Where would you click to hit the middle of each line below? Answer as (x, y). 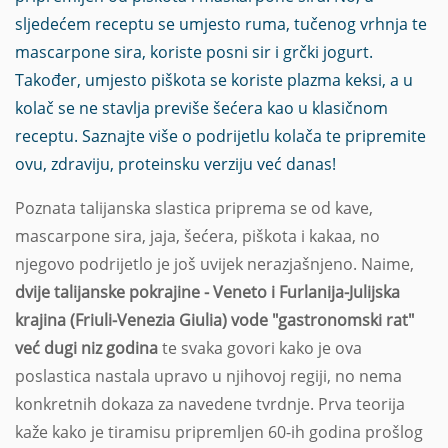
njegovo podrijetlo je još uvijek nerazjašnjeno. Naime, (214, 263)
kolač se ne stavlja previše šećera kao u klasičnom (201, 107)
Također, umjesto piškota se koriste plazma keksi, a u (214, 79)
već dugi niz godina (86, 347)
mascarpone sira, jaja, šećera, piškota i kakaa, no (197, 235)
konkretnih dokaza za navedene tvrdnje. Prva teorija (210, 403)
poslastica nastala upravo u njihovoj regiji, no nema (208, 375)
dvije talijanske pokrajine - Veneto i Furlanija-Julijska (207, 291)
